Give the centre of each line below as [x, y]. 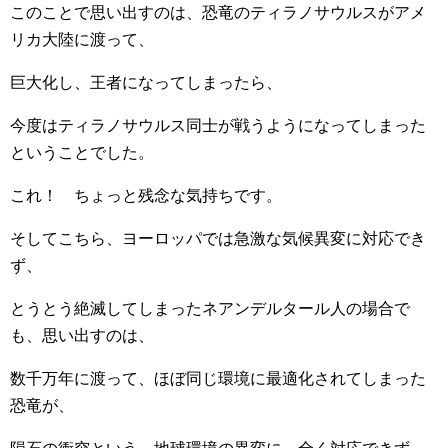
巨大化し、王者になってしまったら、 [146, 83]
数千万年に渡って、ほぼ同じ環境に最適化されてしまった [218, 379]
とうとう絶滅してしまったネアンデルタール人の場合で [210, 309]
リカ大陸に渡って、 [82, 40]
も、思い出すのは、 [82, 336]
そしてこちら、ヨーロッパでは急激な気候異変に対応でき [218, 239]
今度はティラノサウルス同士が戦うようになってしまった [218, 126]
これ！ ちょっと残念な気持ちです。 [146, 196]
